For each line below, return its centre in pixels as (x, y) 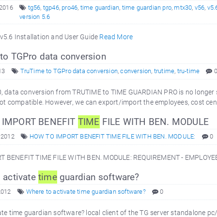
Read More (116, 37)
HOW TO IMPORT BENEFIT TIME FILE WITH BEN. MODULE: (112, 136)
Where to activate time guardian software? (86, 192)
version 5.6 (35, 17)
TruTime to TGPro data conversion (69, 71)
